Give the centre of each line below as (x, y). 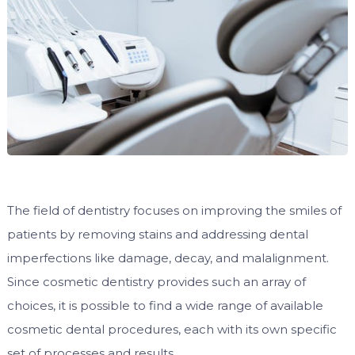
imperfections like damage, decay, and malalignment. (168, 258)
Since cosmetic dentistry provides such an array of (156, 282)
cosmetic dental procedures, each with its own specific (172, 330)
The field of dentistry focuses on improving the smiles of (174, 211)
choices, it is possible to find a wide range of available (165, 306)
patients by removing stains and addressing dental (157, 235)
